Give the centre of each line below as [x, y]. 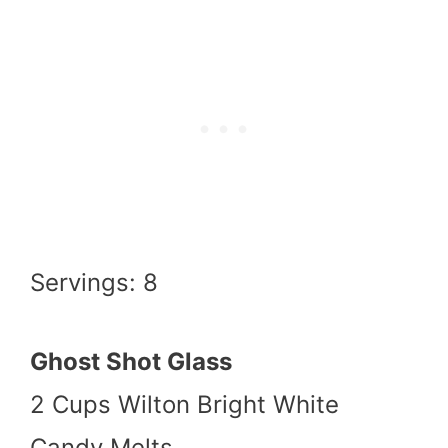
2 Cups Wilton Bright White [184, 404]
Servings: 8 [94, 282]
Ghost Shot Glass [131, 361]
